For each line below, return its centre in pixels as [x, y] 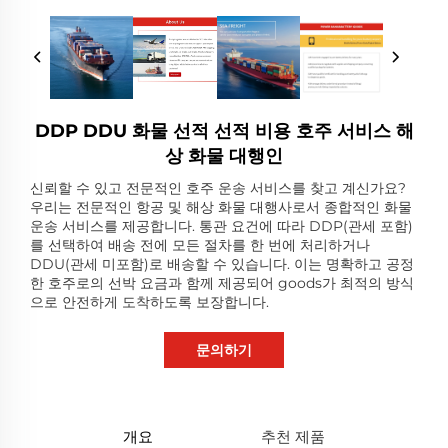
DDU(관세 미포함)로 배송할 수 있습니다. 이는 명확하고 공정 [222, 264]
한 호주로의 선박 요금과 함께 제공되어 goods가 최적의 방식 [222, 283]
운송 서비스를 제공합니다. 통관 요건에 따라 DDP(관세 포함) [221, 226]
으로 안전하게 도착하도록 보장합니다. [149, 302]
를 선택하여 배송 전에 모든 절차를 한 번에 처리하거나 [200, 245]
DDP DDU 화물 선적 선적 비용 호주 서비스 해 [224, 131]
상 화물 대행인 [224, 156]
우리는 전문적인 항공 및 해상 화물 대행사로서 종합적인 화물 [221, 207]
